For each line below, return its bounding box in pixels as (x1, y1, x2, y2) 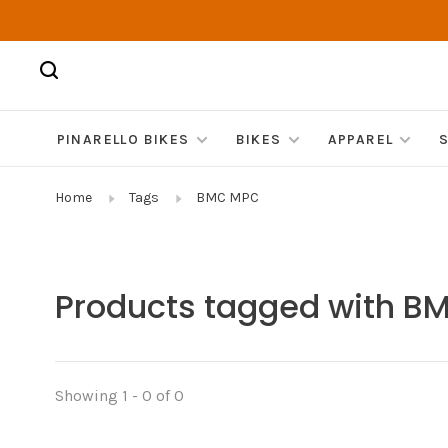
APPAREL (327, 131, 394, 149)
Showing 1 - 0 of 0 (55, 386, 184, 406)
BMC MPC (196, 189, 259, 207)
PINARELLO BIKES (56, 131, 190, 149)
